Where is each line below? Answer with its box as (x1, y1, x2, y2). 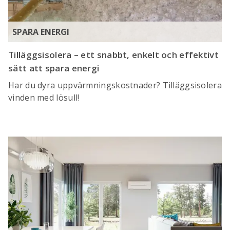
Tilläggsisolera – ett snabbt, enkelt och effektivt (8, 49, 219, 61)
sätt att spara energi (8, 62, 100, 74)
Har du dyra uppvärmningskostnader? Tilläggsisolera (8, 80, 222, 91)
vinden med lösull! (8, 92, 80, 104)
